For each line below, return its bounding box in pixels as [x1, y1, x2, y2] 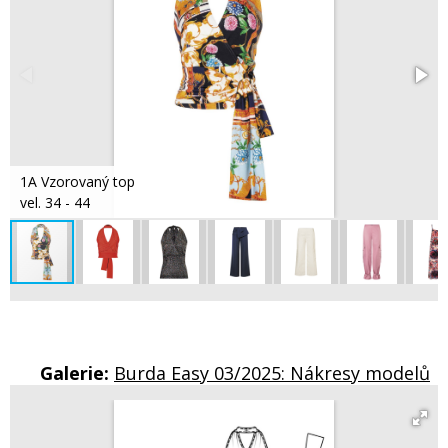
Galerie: [40, 360, 114, 385]
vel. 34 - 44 [20, 192, 90, 212]
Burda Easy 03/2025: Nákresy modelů [114, 360, 430, 385]
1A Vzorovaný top [20, 171, 135, 191]
